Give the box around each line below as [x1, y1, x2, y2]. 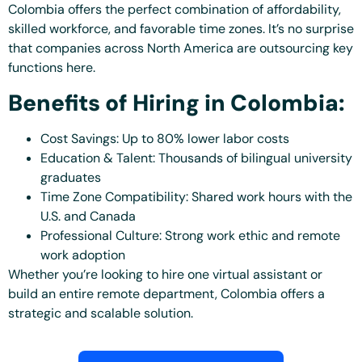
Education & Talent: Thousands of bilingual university [40, 149, 352, 166]
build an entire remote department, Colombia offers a [8, 284, 325, 302]
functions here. [8, 59, 95, 77]
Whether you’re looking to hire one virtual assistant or [8, 265, 322, 283]
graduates [40, 168, 101, 186]
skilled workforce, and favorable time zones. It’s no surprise [8, 20, 354, 38]
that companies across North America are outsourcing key [8, 40, 353, 57]
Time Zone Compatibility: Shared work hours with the [40, 187, 352, 205]
